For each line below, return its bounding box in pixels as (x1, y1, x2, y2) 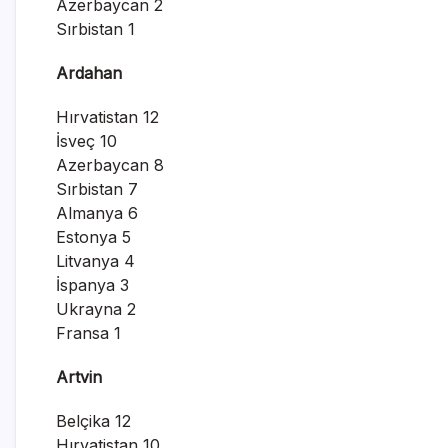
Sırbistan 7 (56, 178, 138, 199)
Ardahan (56, 62, 122, 83)
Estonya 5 (56, 226, 131, 247)
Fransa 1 (56, 322, 121, 343)
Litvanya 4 (56, 250, 135, 271)
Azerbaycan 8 (56, 154, 164, 175)
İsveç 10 (56, 130, 117, 151)
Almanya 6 (56, 202, 138, 223)
